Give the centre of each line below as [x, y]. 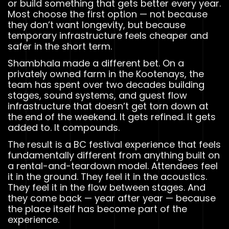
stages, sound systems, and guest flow [97, 96]
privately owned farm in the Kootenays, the [106, 74]
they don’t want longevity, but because [97, 25]
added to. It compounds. [64, 128]
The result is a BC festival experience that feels [114, 145]
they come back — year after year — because [112, 198]
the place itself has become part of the [97, 209]
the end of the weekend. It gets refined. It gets [112, 117]
